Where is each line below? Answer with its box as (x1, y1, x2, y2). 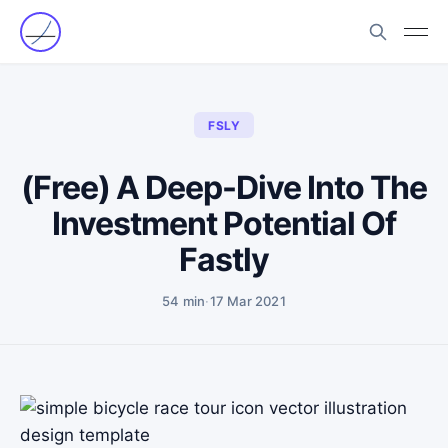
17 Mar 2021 (209, 293, 286, 309)
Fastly (179, 240, 269, 279)
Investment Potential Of (52, 204, 396, 243)
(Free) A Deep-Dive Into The (21, 168, 427, 207)
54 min (162, 293, 206, 309)
